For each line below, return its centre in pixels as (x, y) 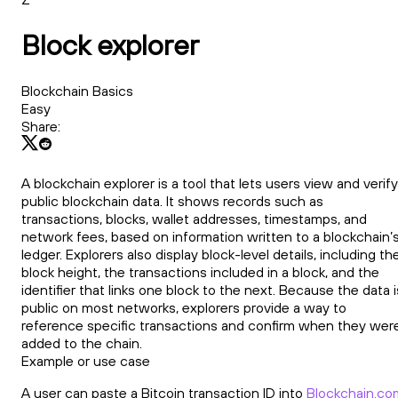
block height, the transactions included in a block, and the (200, 272)
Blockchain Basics (77, 90)
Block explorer (110, 45)
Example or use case (86, 361)
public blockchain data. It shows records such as (172, 201)
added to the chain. (82, 343)
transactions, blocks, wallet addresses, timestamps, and (194, 219)
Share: (41, 126)
